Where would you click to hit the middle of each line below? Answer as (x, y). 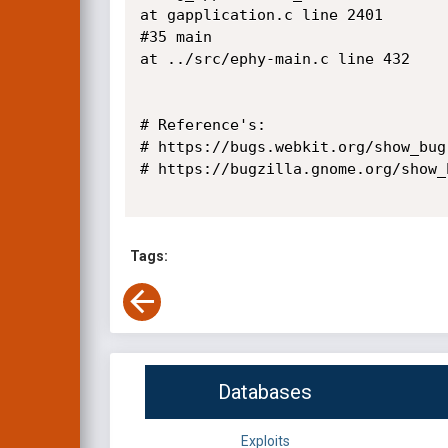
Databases (265, 392)
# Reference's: (202, 125)
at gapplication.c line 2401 (261, 15)
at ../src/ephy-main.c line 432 (279, 59)
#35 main (175, 37)
